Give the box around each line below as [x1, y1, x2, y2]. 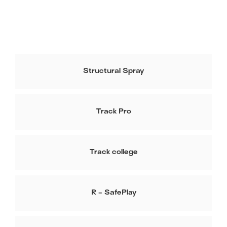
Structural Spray [83, 68, 144, 75]
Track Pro [96, 108, 131, 116]
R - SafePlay [91, 190, 136, 197]
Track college [89, 149, 138, 156]
